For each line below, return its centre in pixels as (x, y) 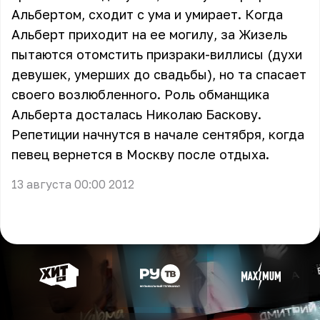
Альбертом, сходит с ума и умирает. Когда (147, 14)
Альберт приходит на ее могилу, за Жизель (149, 34)
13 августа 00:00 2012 (73, 184)
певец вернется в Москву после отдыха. (140, 154)
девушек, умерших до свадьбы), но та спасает (159, 74)
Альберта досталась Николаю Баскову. (136, 114)
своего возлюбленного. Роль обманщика (140, 94)
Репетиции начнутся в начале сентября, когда (158, 134)
